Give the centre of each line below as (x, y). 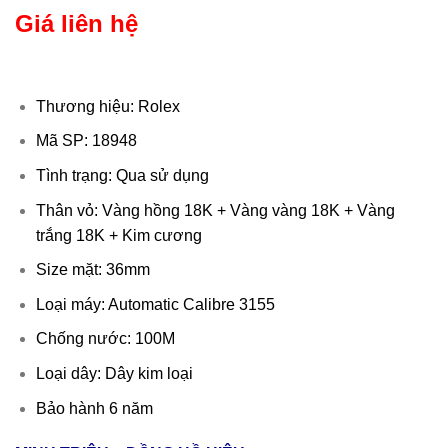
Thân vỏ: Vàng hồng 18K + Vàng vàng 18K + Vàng (215, 210)
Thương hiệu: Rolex (109, 106)
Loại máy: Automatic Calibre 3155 (155, 304)
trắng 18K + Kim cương (118, 235)
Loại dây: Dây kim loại (114, 373)
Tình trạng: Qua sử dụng (122, 175)
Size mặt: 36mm (92, 270)
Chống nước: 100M (105, 339)
